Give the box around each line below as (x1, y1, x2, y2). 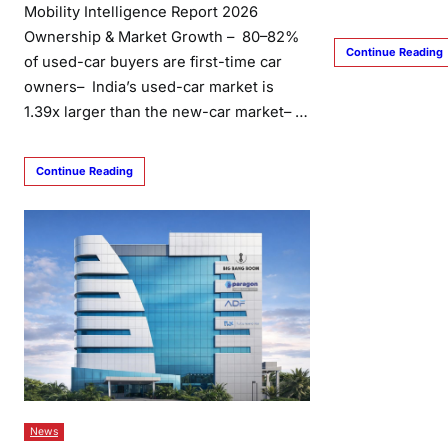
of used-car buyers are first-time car (24, 53, 282, 72)
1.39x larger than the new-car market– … (24, 103, 308, 122)
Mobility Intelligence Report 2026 (24, 3, 258, 22)
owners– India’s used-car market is (24, 78, 274, 97)
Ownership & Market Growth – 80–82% (24, 28, 299, 47)
